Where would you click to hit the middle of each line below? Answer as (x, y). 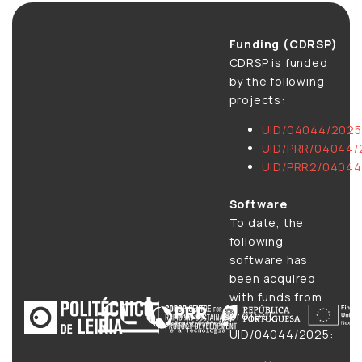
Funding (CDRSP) (283, 44)
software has (269, 260)
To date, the (267, 223)
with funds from (276, 297)
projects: (257, 100)
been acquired (272, 279)
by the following (277, 81)
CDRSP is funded (278, 63)
